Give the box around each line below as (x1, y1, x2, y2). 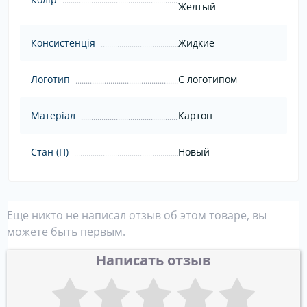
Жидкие (177, 36, 214, 50)
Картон (177, 109, 212, 123)
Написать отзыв (96, 251, 211, 270)
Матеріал (31, 109, 75, 123)
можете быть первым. (7, 224, 125, 240)
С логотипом (177, 73, 237, 86)
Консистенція (31, 36, 95, 50)
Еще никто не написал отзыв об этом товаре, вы (7, 208, 267, 223)
